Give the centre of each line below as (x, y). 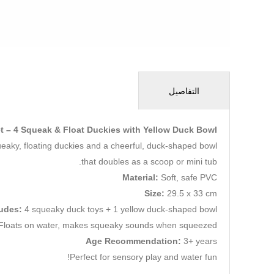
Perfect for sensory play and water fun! (143, 257)
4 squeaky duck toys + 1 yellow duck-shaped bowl (120, 209)
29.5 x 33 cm (191, 193)
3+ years (199, 241)
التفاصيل (184, 91)
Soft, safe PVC (188, 177)
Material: (140, 177)
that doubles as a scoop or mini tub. (149, 161)
